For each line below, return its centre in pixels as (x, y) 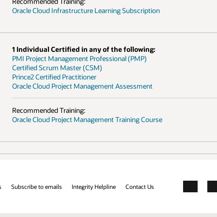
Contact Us (140, 186)
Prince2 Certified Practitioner (54, 77)
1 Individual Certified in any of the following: (84, 49)
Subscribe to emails (37, 186)
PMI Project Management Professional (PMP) (79, 58)
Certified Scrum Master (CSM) (57, 68)
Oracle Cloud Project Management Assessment (82, 86)
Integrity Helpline (94, 186)
